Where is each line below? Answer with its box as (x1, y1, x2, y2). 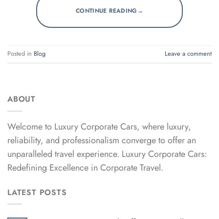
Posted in (7, 49, 34, 59)
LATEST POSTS (7, 186, 67, 198)
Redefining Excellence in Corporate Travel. (7, 161, 163, 174)
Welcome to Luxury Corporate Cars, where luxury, (7, 120, 191, 133)
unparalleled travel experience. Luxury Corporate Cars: (7, 147, 207, 160)
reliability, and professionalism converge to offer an (7, 133, 196, 147)
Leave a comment (165, 49, 212, 59)
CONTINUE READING (75, 6, 137, 16)
